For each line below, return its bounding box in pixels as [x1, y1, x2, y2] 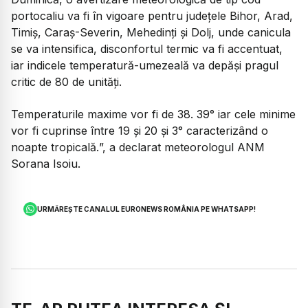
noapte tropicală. [11, 140, 99, 154]
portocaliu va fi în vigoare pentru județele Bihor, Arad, [11, 9, 293, 23]
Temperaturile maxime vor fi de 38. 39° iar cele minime [11, 107, 296, 121]
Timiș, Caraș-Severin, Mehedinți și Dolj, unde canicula [11, 25, 291, 40]
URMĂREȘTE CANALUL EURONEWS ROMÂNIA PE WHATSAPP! [37, 204, 256, 213]
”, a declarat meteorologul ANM [99, 140, 265, 154]
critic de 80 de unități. [11, 75, 122, 89]
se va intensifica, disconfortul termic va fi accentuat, [11, 42, 283, 56]
